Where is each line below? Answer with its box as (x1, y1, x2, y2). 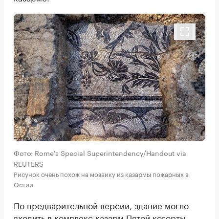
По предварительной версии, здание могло (14, 198, 189, 212)
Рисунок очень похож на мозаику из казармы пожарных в (14, 169, 189, 179)
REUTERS (14, 158, 44, 169)
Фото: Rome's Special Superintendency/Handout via (14, 147, 186, 158)
